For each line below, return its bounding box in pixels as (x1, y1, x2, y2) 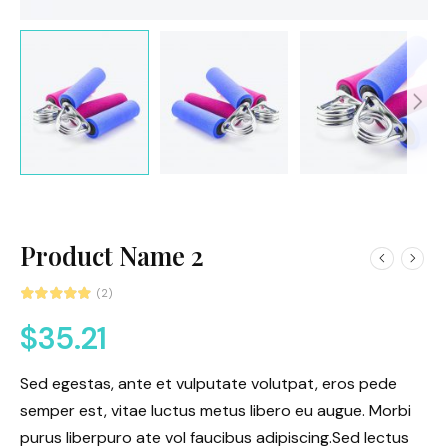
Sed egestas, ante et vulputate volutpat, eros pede (20, 372, 397, 394)
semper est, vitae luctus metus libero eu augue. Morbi (20, 399, 411, 421)
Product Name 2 (20, 239, 204, 273)
